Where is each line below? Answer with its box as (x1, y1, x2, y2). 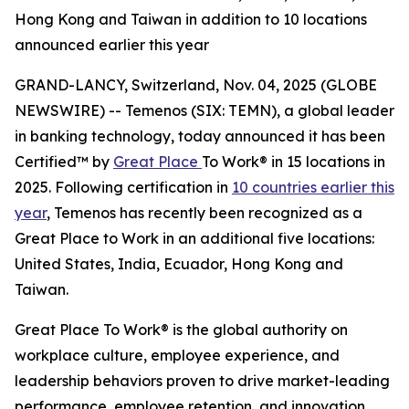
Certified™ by (15, 152, 113, 171)
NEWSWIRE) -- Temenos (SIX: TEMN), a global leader (15, 101, 394, 120)
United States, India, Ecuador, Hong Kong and (15, 255, 343, 273)
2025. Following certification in (15, 178, 232, 196)
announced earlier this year (15, 36, 209, 54)
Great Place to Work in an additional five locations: (15, 229, 374, 247)
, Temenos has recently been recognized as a (47, 204, 362, 222)
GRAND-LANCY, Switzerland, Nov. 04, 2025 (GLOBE (15, 76, 377, 94)
